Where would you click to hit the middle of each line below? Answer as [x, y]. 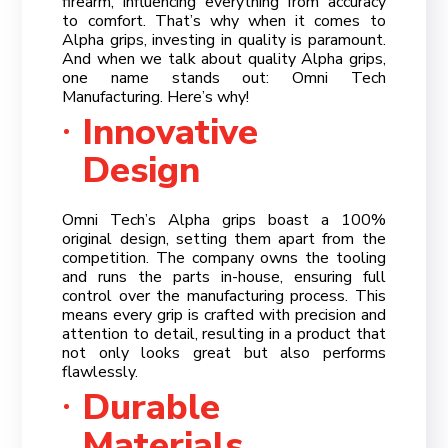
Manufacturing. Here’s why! [156, 96]
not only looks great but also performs [224, 352]
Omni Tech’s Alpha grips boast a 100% [224, 219]
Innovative [170, 132]
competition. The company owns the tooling [224, 257]
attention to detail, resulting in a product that [224, 333]
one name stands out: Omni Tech [224, 77]
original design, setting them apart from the [224, 238]
